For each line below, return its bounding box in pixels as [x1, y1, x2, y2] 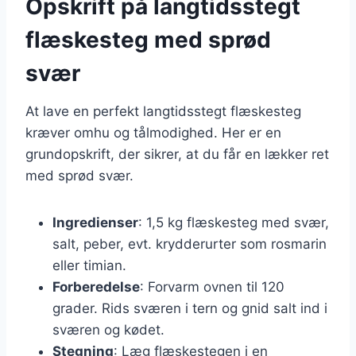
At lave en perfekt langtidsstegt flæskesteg [25, 103, 301, 119]
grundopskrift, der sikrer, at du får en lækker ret [25, 145, 329, 162]
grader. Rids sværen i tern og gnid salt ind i [52, 300, 327, 316]
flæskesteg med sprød [25, 25, 271, 53]
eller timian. [52, 257, 126, 273]
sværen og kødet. [52, 321, 164, 338]
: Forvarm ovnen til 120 [140, 278, 284, 295]
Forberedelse [52, 278, 140, 295]
